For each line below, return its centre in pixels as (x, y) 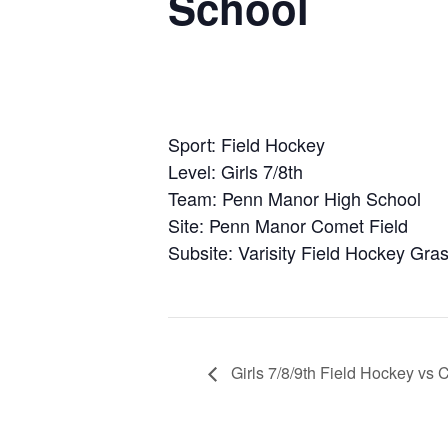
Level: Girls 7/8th (235, 171)
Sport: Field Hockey (246, 144)
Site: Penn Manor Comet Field (288, 225)
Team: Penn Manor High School (294, 198)
